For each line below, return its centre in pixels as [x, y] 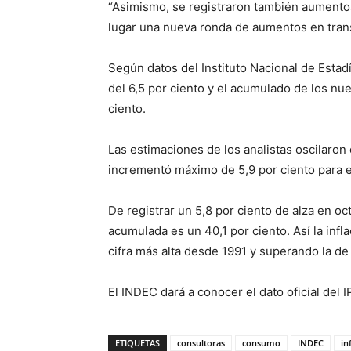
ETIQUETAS [138, 343]
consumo [261, 343]
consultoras [201, 343]
